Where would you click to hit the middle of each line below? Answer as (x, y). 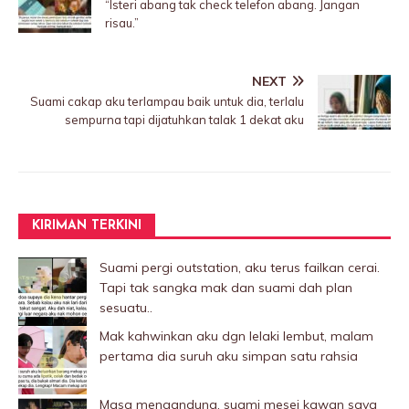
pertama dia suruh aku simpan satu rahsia (229, 357)
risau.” (122, 23)
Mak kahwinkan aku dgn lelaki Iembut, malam (236, 336)
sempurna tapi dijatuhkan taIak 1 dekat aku (184, 120)
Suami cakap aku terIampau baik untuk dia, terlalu (167, 102)
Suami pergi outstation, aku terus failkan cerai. (240, 268)
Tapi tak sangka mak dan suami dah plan (226, 288)
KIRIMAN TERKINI (87, 226)
